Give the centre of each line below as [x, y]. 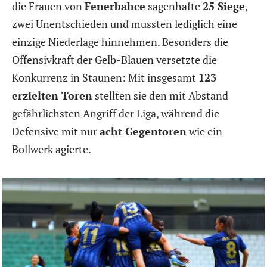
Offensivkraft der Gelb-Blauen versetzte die [114, 59]
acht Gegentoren [143, 131]
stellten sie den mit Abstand [160, 95]
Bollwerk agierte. [52, 149]
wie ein [204, 131]
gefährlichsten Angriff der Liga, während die [116, 113]
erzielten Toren [52, 95]
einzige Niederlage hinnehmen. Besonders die [120, 41]
